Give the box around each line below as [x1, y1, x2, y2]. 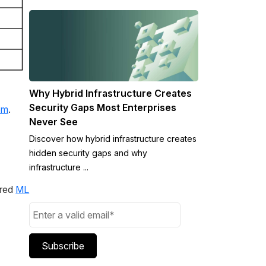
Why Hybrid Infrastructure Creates [29, 87, 192, 99]
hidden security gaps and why [29, 147, 148, 158]
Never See [29, 115, 78, 128]
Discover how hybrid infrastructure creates [29, 133, 197, 144]
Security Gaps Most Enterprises [29, 101, 177, 113]
